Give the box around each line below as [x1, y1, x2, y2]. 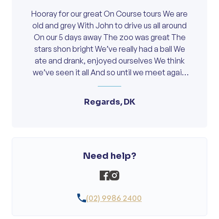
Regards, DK [84, 97, 135, 108]
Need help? [83, 151, 136, 162]
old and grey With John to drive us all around [32, 21, 187, 31]
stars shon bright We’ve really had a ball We [34, 44, 185, 54]
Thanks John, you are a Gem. [58, 79, 161, 89]
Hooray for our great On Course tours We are [31, 9, 188, 19]
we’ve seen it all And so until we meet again [33, 67, 186, 78]
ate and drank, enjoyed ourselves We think [34, 56, 185, 66]
